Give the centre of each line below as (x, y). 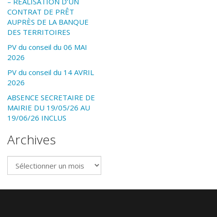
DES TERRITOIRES (39, 32)
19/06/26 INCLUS (37, 118)
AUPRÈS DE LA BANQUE (48, 22)
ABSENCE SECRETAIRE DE (51, 98)
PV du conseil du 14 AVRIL (51, 72)
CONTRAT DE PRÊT (41, 12)
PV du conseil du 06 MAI (47, 47)
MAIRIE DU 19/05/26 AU (49, 108)
